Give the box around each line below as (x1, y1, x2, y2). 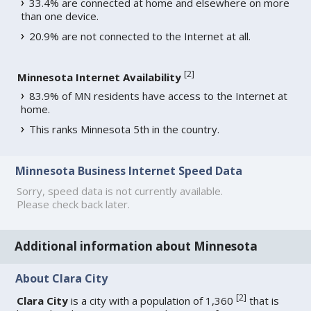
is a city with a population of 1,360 (68, 294, 237, 308)
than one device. (21, 8, 99, 23)
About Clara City (15, 270, 108, 286)
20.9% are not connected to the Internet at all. (29, 28, 251, 43)
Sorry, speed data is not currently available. (17, 183, 224, 198)
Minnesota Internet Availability (17, 69, 182, 84)
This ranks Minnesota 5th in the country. (29, 121, 220, 136)
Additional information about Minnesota (15, 238, 258, 255)
